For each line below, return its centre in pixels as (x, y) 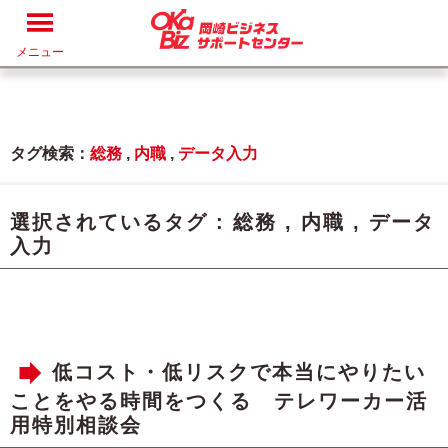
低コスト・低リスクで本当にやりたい (239, 372)
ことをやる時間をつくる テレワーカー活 (219, 401)
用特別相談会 (76, 425)
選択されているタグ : (121, 222)
